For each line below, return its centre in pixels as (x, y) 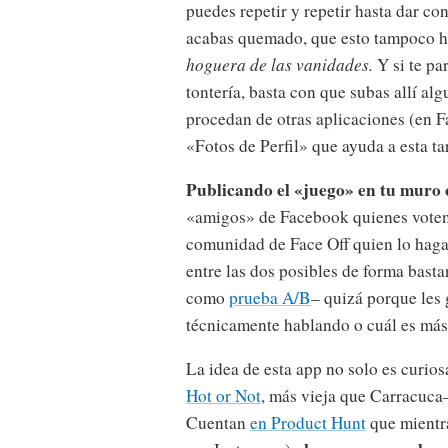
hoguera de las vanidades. (279, 64)
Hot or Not (223, 396)
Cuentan (218, 423)
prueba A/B (270, 298)
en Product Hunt (308, 423)
